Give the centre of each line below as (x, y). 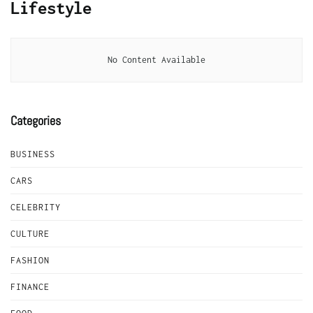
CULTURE (30, 234)
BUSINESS (33, 154)
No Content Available (156, 60)
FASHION (30, 260)
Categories (36, 121)
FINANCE (30, 287)
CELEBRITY (36, 207)
